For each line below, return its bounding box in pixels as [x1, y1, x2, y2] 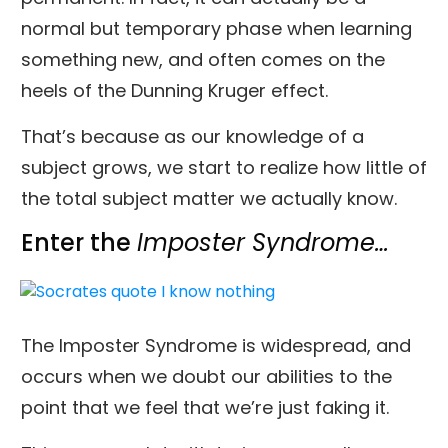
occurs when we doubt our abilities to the [21, 363, 392, 389]
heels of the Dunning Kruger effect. [21, 77, 328, 103]
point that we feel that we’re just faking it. [21, 394, 389, 420]
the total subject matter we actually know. [21, 185, 402, 211]
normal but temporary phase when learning [21, 15, 412, 41]
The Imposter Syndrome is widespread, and [21, 332, 411, 358]
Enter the [21, 225, 137, 259]
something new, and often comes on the [21, 46, 385, 72]
